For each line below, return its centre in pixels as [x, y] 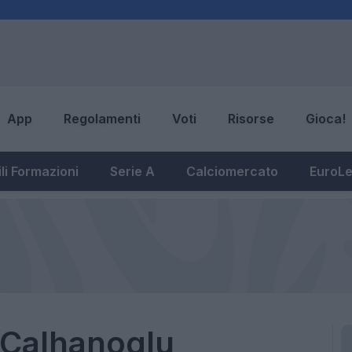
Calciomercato [232, 171]
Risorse [251, 119]
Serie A [132, 171]
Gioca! [326, 119]
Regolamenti [102, 119]
